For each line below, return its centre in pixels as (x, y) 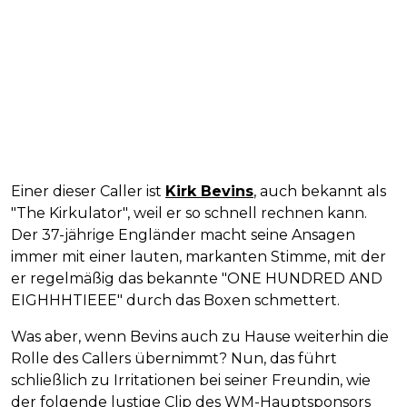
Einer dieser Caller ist (88, 191)
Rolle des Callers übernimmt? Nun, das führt (174, 358)
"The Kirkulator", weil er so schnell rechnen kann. (189, 213)
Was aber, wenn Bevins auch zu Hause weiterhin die (200, 336)
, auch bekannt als (320, 191)
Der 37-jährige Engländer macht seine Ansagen (183, 234)
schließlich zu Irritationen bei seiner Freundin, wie (191, 380)
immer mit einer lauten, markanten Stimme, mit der (199, 256)
